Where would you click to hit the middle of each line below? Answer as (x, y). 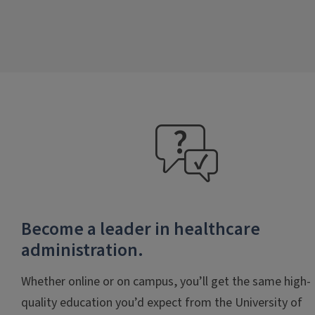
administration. (82, 250)
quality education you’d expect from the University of (162, 302)
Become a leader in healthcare (141, 229)
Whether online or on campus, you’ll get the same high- (166, 281)
